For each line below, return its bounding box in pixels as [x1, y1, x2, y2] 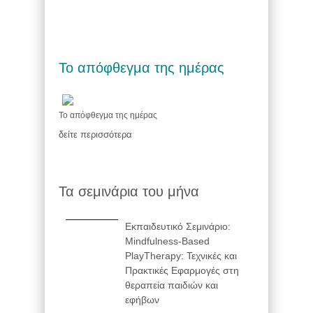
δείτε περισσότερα [59, 129, 132, 140]
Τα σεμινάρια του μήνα [59, 183, 199, 199]
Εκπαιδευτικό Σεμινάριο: [125, 220, 231, 232]
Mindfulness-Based [125, 235, 210, 247]
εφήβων [125, 293, 159, 305]
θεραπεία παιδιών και [125, 279, 218, 291]
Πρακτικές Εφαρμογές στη [125, 264, 239, 276]
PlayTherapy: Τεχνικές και [125, 249, 237, 261]
